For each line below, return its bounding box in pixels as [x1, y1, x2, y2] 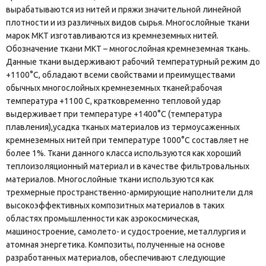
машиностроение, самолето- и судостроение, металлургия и [6, 227, 246, 237]
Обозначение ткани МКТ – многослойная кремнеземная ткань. [6, 44, 250, 54]
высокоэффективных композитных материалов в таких [6, 201, 224, 211]
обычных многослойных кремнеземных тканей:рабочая [6, 83, 222, 93]
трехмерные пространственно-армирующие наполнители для [6, 188, 253, 198]
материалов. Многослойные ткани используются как [6, 175, 214, 185]
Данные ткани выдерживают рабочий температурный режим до [6, 57, 260, 67]
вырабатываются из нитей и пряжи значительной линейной [6, 5, 241, 15]
